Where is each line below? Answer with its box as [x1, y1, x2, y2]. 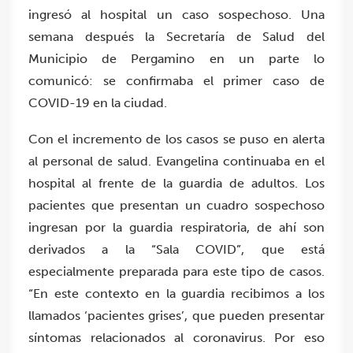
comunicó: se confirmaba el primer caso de [28, 72, 325, 88]
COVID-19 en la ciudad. [28, 95, 167, 110]
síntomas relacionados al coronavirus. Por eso [28, 329, 325, 345]
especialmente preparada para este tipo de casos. [28, 263, 325, 279]
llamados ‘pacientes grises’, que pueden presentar [28, 307, 325, 323]
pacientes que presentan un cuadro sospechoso [28, 197, 325, 213]
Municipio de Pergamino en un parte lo [28, 50, 325, 66]
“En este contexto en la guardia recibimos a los [28, 285, 325, 301]
